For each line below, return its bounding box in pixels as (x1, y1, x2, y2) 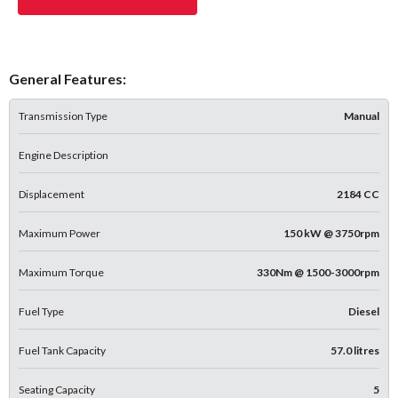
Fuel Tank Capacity (19, 343, 106, 357)
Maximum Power (19, 226, 100, 240)
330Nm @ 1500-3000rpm (257, 265, 379, 279)
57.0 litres (330, 343, 379, 357)
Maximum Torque (19, 265, 104, 279)
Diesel (348, 304, 379, 318)
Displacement (19, 187, 84, 201)
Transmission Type (19, 108, 107, 123)
